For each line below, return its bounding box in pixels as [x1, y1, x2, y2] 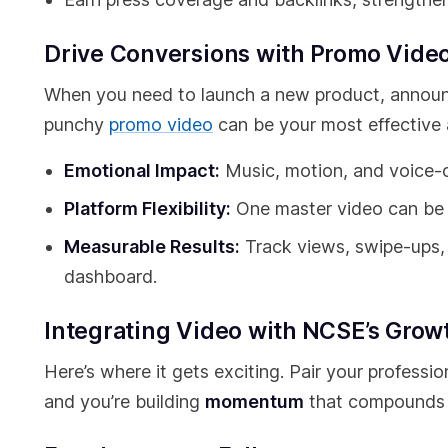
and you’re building [44, 391, 205, 413]
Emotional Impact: [64, 160, 220, 182]
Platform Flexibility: [64, 198, 231, 220]
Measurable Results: [64, 236, 240, 258]
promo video [109, 114, 213, 136]
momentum [205, 391, 304, 413]
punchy [44, 114, 109, 136]
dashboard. [64, 266, 157, 288]
